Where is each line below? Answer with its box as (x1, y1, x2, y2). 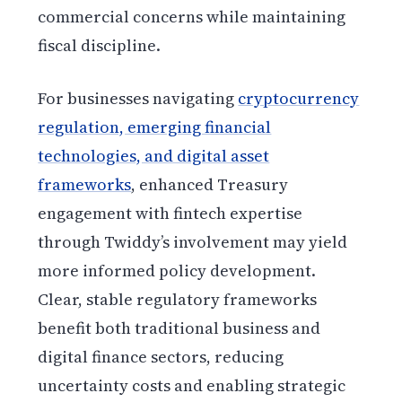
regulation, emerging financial (38, 116, 272, 139)
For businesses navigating (38, 87, 239, 110)
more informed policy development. (38, 259, 317, 283)
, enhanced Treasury (131, 173, 289, 197)
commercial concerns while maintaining (38, 5, 346, 29)
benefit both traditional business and (38, 317, 321, 340)
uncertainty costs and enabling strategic (38, 374, 346, 398)
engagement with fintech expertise (38, 202, 303, 225)
